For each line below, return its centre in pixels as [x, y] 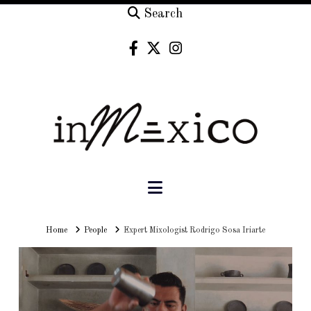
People [95, 231]
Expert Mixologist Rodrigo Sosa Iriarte [195, 231]
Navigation [201, 187]
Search [163, 14]
